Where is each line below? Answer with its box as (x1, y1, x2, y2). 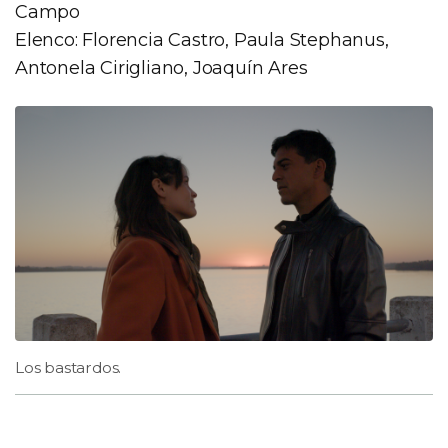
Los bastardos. (15, 358, 122, 378)
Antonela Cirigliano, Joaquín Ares (15, 56, 308, 79)
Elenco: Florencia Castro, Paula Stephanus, (15, 28, 389, 51)
